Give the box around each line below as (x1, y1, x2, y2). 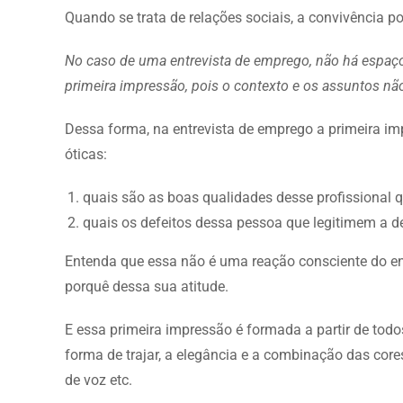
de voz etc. (65, 371, 132, 389)
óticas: (65, 145, 107, 163)
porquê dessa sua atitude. (65, 277, 228, 295)
